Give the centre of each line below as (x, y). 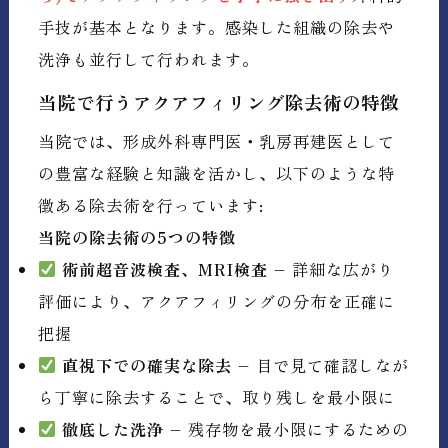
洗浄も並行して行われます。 (149, 58)
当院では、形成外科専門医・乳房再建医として (217, 140)
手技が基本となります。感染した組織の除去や (217, 26)
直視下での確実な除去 (147, 364)
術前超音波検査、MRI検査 (165, 268)
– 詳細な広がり (331, 268)
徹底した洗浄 (113, 428)
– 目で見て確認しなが (321, 364)
